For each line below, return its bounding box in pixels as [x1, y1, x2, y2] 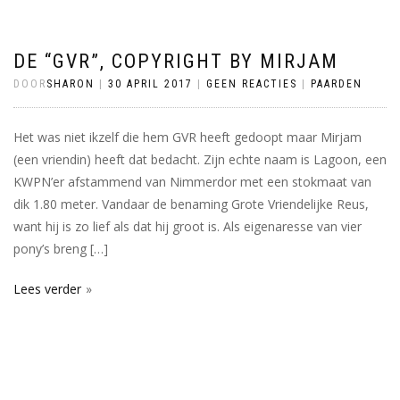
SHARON [46, 78, 95, 90]
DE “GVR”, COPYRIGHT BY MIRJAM [13, 50, 338, 72]
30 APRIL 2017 [108, 78, 193, 90]
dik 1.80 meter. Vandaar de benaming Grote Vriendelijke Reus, [13, 196, 369, 212]
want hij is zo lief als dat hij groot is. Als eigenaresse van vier [13, 218, 362, 235]
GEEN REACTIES [206, 78, 297, 90]
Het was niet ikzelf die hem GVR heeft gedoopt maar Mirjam [13, 129, 362, 146]
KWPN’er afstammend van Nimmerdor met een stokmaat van [13, 173, 371, 190]
